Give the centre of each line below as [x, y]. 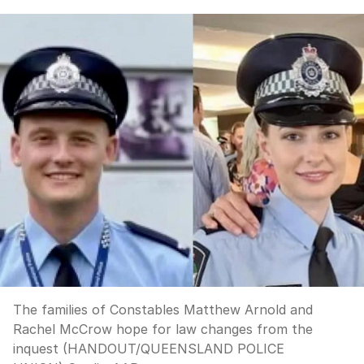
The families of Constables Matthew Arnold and [163, 310]
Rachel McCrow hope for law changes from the [163, 329]
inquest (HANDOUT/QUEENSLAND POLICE [149, 349]
